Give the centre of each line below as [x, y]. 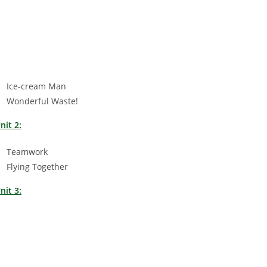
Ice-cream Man [36, 86]
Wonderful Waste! [42, 101]
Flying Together [37, 166]
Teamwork [27, 151]
